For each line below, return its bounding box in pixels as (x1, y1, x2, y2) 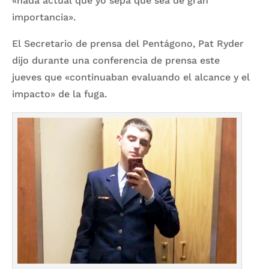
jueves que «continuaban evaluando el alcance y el (12, 71, 250, 83)
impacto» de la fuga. (12, 88, 107, 100)
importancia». (12, 11, 76, 23)
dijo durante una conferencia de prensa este (12, 54, 220, 66)
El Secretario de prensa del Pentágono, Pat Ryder (12, 37, 244, 49)
